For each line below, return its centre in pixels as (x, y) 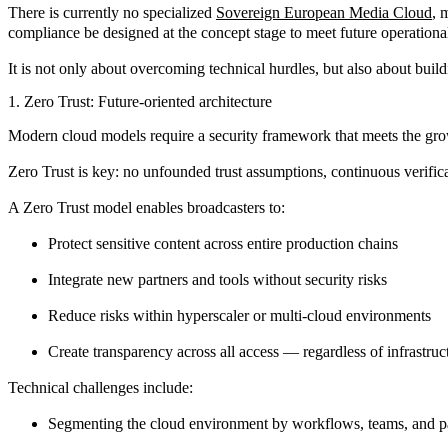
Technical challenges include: (100, 387)
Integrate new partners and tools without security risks (217, 279)
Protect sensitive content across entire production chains (223, 243)
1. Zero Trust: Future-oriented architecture (140, 101)
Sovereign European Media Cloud (324, 13)
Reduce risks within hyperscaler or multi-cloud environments (239, 315)
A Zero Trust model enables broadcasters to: (146, 207)
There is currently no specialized (112, 13)
